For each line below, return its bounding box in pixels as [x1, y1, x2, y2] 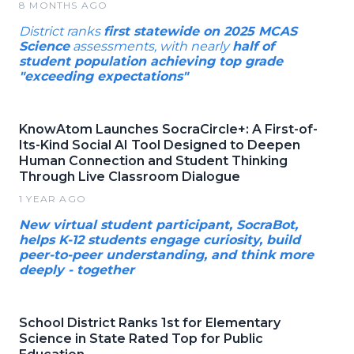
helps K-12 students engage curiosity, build [19, 232, 300, 247]
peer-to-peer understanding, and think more [19, 247, 314, 262]
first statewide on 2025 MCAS [104, 24, 297, 39]
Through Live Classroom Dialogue [19, 169, 240, 184]
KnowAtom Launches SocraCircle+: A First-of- [19, 122, 318, 137]
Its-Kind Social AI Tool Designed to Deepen [19, 137, 300, 153]
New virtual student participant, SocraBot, [19, 217, 298, 232]
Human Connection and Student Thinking [19, 153, 288, 168]
